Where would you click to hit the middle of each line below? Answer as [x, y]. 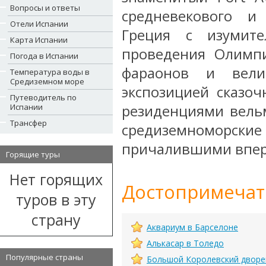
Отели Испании [39, 24]
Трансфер [28, 123]
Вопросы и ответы [45, 8]
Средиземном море [47, 81]
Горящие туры [33, 154]
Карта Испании [39, 40]
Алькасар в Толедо [185, 243]
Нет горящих [56, 179]
